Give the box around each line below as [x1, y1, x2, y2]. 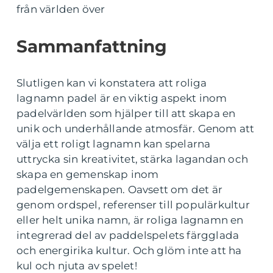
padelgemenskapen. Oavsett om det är [16, 183, 223, 196]
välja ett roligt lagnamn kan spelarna [16, 138, 211, 151]
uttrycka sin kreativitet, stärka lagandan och [16, 153, 249, 166]
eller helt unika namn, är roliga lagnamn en [16, 214, 244, 227]
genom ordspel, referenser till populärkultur [16, 199, 250, 211]
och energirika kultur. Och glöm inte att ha [16, 244, 242, 257]
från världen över [16, 3, 105, 16]
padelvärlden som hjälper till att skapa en [16, 107, 236, 120]
